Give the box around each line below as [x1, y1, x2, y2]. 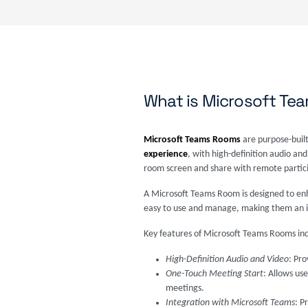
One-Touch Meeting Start [166, 269, 263, 279]
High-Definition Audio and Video [166, 254, 289, 265]
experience [144, 149, 188, 159]
